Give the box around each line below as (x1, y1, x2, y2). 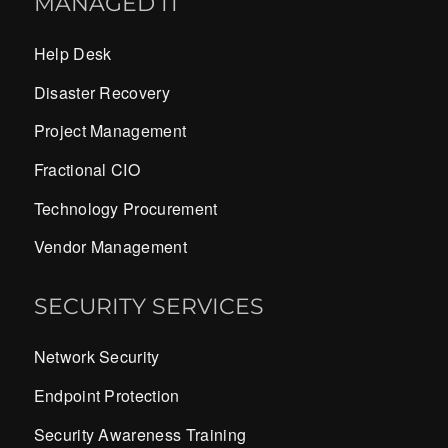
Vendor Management (33, 235, 188, 259)
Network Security (33, 345, 160, 369)
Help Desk (33, 42, 112, 66)
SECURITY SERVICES (33, 292, 264, 320)
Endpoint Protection (33, 384, 180, 408)
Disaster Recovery (33, 80, 171, 104)
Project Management (33, 119, 187, 143)
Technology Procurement (33, 196, 218, 220)
